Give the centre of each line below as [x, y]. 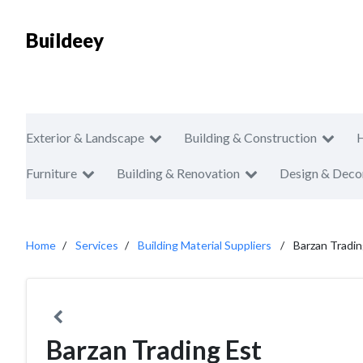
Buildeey [65, 40]
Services [97, 245]
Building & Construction [250, 137]
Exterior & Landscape [85, 137]
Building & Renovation [178, 173]
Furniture [51, 173]
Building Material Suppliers [205, 245]
